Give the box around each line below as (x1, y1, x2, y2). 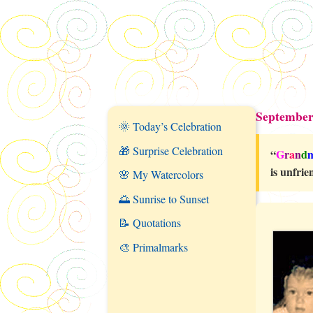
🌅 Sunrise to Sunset (119, 191, 209, 206)
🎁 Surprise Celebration (119, 143, 223, 158)
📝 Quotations (119, 215, 181, 231)
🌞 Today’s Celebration (119, 119, 221, 133)
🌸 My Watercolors (119, 167, 203, 182)
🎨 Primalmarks (119, 239, 188, 254)
